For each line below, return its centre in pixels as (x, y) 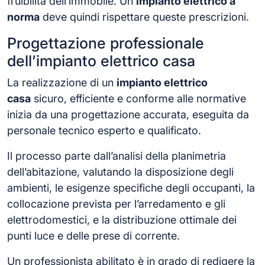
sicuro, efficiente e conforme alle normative (138, 98)
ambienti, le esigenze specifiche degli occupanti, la (131, 188)
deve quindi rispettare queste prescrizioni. (144, 17)
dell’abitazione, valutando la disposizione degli (120, 172)
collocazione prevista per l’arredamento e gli (116, 203)
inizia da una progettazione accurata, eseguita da (128, 114)
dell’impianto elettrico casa (101, 61)
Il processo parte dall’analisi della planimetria (117, 156)
